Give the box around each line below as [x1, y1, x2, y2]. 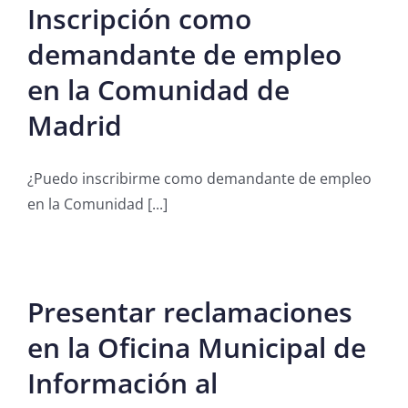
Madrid [27, 107, 122, 145]
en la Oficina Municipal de [27, 329, 366, 367]
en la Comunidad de [27, 71, 290, 109]
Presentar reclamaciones [27, 293, 352, 331]
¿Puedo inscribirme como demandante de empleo [27, 168, 372, 189]
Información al [27, 364, 218, 403]
